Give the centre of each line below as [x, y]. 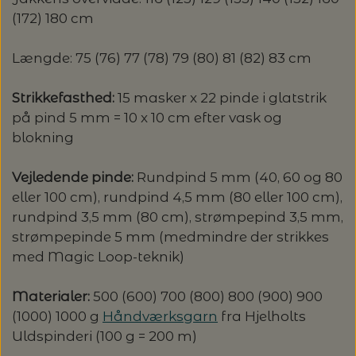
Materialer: [52, 297]
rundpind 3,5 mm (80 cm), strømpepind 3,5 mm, [178, 217]
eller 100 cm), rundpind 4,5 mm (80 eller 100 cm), [177, 197]
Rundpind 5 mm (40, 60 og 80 [240, 178]
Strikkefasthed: [65, 98]
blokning [43, 138]
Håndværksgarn [160, 317]
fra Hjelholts [262, 317]
